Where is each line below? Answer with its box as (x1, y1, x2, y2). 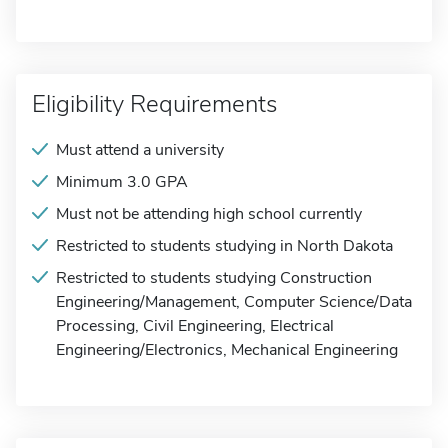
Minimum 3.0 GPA (56, 171, 188, 193)
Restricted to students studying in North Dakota (56, 235, 393, 257)
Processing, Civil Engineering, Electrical (56, 315, 334, 337)
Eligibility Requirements (32, 88, 277, 120)
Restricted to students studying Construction (56, 267, 372, 289)
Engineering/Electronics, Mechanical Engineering (56, 339, 398, 361)
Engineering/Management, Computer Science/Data (56, 291, 412, 313)
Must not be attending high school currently (56, 203, 362, 225)
